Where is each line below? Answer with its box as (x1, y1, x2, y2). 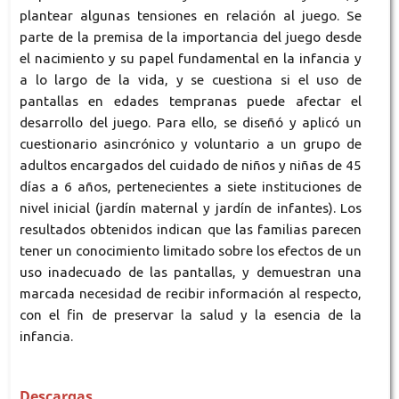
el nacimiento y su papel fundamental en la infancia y (19, 51, 362, 66)
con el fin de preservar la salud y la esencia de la (19, 307, 362, 322)
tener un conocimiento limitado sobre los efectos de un (19, 243, 362, 258)
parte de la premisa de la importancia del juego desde (19, 29, 362, 45)
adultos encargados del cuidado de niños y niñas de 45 (19, 158, 362, 173)
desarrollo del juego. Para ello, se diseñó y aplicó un (19, 115, 362, 130)
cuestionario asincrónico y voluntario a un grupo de (19, 136, 362, 151)
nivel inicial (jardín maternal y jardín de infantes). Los (19, 200, 362, 216)
